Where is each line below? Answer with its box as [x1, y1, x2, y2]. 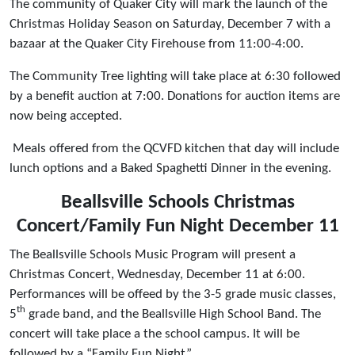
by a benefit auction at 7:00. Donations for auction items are [10, 89, 340, 103]
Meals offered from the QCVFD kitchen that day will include [10, 141, 339, 155]
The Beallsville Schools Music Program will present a [10, 247, 296, 261]
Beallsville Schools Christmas [60, 192, 295, 212]
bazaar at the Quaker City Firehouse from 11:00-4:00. [10, 36, 303, 51]
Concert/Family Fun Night [16, 216, 224, 236]
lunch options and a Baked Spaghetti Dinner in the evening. [10, 161, 331, 175]
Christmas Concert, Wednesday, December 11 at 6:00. [10, 267, 308, 281]
